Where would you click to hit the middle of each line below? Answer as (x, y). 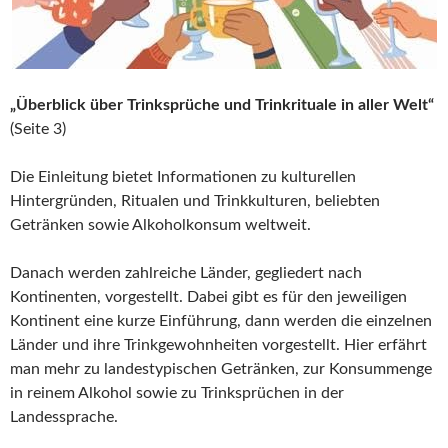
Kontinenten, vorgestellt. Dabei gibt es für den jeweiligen (208, 297)
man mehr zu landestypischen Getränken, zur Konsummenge (221, 369)
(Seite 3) (38, 129)
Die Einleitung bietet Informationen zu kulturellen (183, 177)
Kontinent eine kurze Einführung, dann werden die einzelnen (221, 321)
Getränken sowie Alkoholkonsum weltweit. (160, 225)
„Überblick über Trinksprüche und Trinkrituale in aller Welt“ (222, 105)
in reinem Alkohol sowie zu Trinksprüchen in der (177, 393)
